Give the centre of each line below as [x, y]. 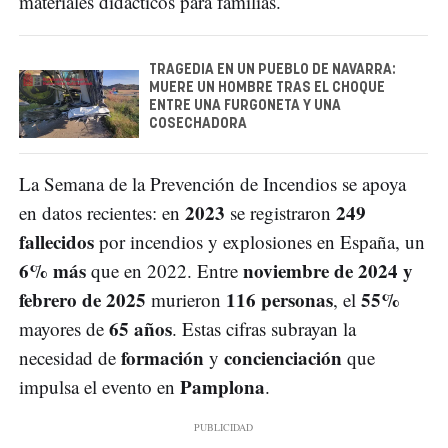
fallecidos [56, 241]
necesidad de [70, 357]
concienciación [283, 357]
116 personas [279, 299]
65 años [140, 328]
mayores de [64, 328]
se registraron [280, 212]
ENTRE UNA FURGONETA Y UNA [245, 105]
